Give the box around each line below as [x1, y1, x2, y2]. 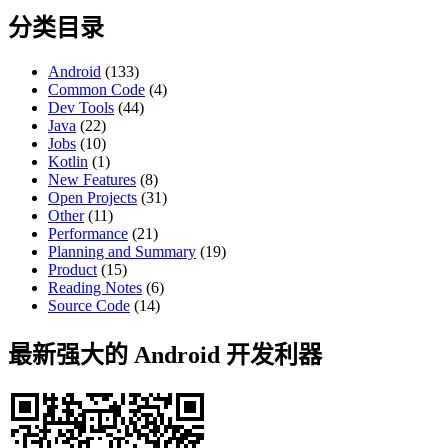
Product [48, 261, 97, 279]
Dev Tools [48, 99, 114, 117]
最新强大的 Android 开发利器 [8, 341, 322, 368]
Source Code [48, 297, 130, 315]
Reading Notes [48, 279, 142, 297]
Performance [48, 225, 128, 243]
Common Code [48, 81, 145, 99]
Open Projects [48, 189, 137, 207]
